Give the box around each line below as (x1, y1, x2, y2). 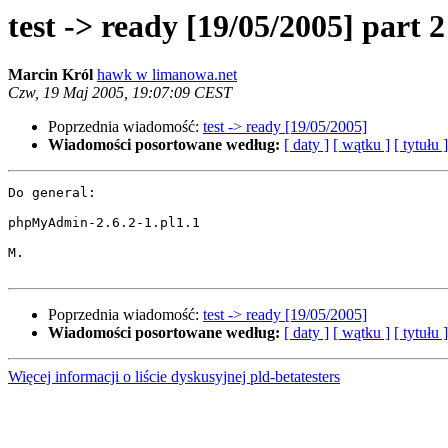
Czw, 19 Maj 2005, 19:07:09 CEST (8, 84, 232, 102)
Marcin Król (8, 66, 93, 84)
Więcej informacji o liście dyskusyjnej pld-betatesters (8, 368, 340, 386)
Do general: (8, 185, 96, 201)
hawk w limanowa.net (97, 66, 237, 84)
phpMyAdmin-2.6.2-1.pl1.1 (8, 215, 200, 231)
